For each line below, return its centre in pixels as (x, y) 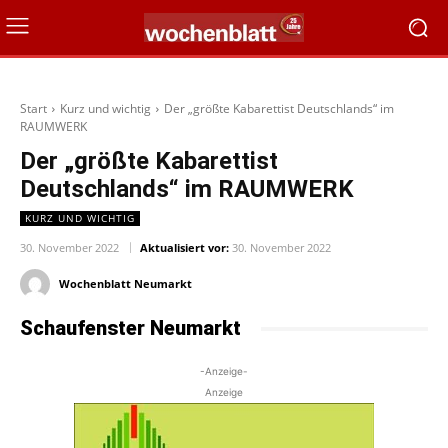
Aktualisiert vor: (184, 248)
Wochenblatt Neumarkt (125, 284)
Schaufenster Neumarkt (130, 328)
